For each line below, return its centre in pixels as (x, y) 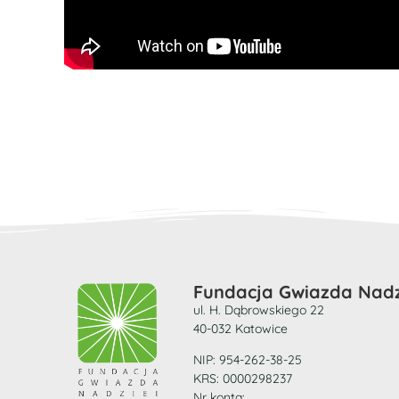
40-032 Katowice (240, 329)
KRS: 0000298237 (243, 379)
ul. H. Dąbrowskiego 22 (259, 310)
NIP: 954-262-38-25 (248, 360)
